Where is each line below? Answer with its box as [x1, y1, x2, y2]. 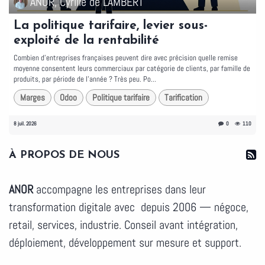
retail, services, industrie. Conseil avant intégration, [9, 216, 238, 232]
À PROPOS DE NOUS [9, 149, 119, 161]
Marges [20, 92, 45, 104]
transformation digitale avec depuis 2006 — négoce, [9, 199, 248, 215]
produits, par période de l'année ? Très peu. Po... [14, 74, 156, 85]
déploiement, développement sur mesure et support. [9, 234, 241, 250]
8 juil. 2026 [14, 119, 37, 127]
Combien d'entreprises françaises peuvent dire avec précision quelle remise [14, 53, 238, 63]
